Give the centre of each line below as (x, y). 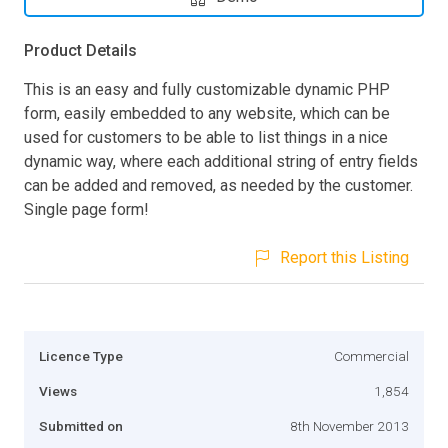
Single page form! (86, 209)
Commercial (371, 355)
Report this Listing (344, 257)
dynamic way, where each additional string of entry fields (221, 161)
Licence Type (81, 355)
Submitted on (81, 425)
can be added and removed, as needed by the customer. (218, 185)
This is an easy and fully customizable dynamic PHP (207, 89)
